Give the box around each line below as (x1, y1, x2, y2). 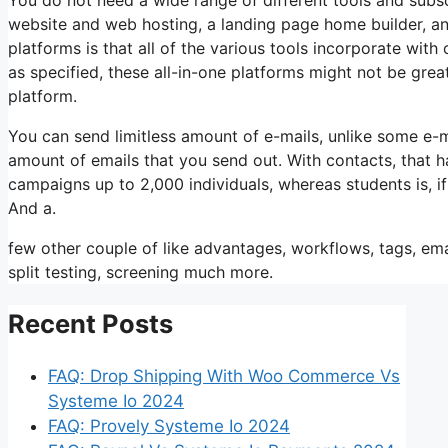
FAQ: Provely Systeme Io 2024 (48, 416, 290, 437)
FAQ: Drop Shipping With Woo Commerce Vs (48, 366, 400, 387)
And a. (8, 197, 56, 218)
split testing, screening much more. (8, 261, 273, 282)
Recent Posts (8, 307, 173, 339)
